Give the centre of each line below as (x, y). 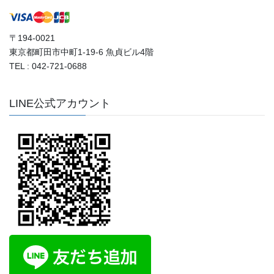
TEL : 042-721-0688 (48, 66)
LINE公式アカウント (60, 103)
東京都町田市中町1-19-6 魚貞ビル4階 (81, 52)
